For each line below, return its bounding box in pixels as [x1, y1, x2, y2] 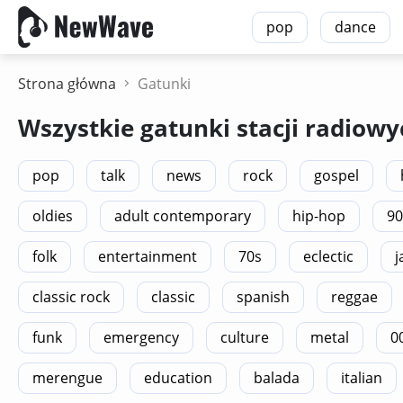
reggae [331, 287, 378, 307]
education [144, 368, 212, 388]
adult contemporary [114, 206, 251, 226]
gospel [314, 166, 359, 185]
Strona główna [18, 74, 116, 94]
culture [220, 327, 269, 347]
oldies [32, 206, 73, 226]
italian [341, 368, 382, 388]
